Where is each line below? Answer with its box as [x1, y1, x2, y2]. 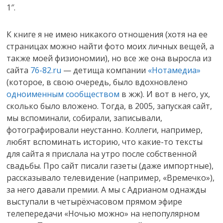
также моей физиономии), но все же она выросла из [6, 53, 212, 64]
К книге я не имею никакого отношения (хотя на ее [6, 29, 208, 40]
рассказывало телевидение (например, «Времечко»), [6, 172, 215, 183]
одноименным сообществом [6, 89, 120, 100]
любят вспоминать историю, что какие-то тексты [6, 136, 203, 147]
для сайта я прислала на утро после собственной [6, 148, 197, 159]
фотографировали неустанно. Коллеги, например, [6, 124, 203, 135]
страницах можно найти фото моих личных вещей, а [6, 41, 215, 52]
